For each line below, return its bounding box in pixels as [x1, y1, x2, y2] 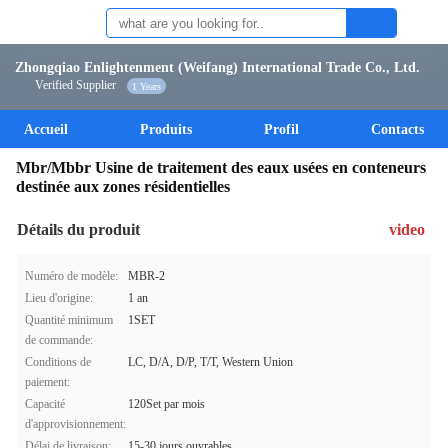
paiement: [25, 375, 70, 389]
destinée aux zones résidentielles [16, 178, 230, 195]
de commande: [25, 333, 93, 347]
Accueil [24, 122, 68, 137]
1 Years [132, 80, 161, 92]
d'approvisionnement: [25, 417, 126, 431]
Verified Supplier [35, 78, 116, 92]
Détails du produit [17, 221, 140, 238]
